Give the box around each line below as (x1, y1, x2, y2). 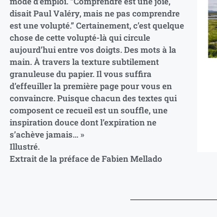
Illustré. (10, 140, 40, 152)
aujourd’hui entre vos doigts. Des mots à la (10, 44, 176, 55)
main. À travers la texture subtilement (10, 56, 159, 67)
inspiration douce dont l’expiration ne (10, 116, 156, 128)
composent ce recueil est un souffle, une (10, 104, 168, 116)
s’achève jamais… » (10, 128, 84, 140)
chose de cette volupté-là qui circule (10, 31, 150, 43)
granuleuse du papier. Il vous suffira (10, 68, 152, 79)
